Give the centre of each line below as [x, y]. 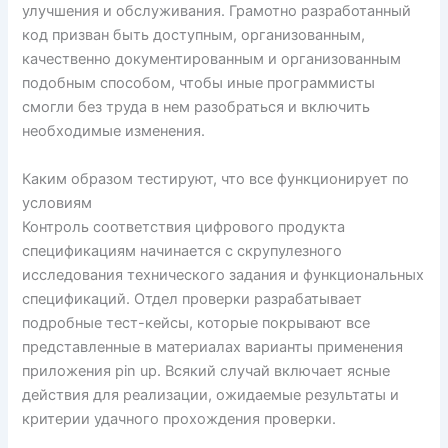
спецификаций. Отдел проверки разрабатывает [192, 298]
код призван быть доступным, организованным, [194, 35]
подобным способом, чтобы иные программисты [199, 83]
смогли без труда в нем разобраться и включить [196, 107]
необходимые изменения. [114, 131]
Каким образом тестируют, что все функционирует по [216, 178]
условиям [57, 202]
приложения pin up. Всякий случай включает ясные [206, 370]
